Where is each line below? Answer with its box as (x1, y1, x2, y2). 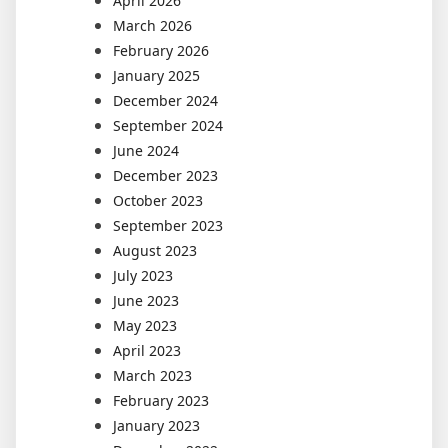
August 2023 (113, 241, 197, 261)
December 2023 (113, 166, 218, 186)
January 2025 (113, 66, 200, 86)
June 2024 (113, 141, 179, 161)
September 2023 (113, 216, 223, 236)
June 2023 (113, 291, 179, 311)
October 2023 (113, 191, 203, 211)
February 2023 (113, 391, 209, 411)
